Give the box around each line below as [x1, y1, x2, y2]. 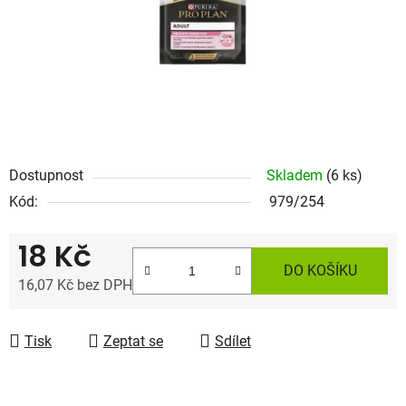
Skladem [266, 166, 326, 184]
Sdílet [215, 332, 251, 350]
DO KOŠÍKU [283, 261, 357, 279]
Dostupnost [9, 166, 83, 184]
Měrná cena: [17, 304, 96, 322]
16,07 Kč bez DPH [18, 275, 132, 294]
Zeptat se [103, 332, 163, 350]
